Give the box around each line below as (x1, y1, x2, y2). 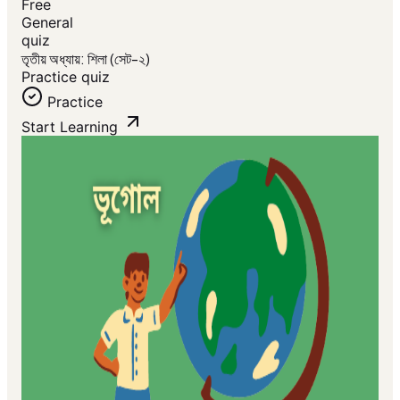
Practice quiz (21, 68, 110, 86)
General (21, 13, 73, 31)
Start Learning (21, 118, 118, 136)
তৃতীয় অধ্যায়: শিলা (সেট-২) (21, 49, 150, 68)
